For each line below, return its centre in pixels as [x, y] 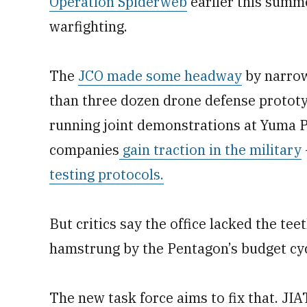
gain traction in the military [210, 150]
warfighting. [88, 26]
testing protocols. [107, 174]
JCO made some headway [160, 76]
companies [84, 150]
